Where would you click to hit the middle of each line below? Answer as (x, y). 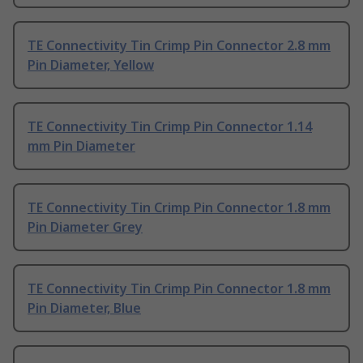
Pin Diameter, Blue (84, 308)
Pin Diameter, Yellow (91, 65)
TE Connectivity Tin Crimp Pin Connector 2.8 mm (179, 46)
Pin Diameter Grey (85, 227)
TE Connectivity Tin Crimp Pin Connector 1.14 (170, 127)
